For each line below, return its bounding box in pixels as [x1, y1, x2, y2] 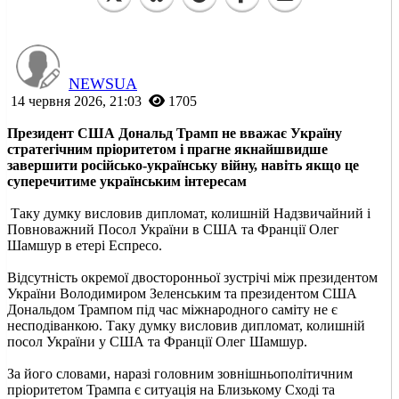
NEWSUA [69, 74, 137, 93]
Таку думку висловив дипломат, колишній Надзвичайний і [7, 205, 370, 221]
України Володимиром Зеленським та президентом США [7, 285, 357, 301]
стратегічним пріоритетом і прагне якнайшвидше [7, 141, 328, 157]
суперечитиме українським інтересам [7, 173, 247, 189]
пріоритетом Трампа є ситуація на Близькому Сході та [7, 381, 335, 397]
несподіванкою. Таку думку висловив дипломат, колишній [7, 317, 365, 333]
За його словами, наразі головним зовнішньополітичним [7, 365, 353, 381]
